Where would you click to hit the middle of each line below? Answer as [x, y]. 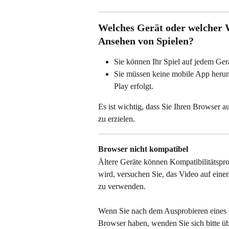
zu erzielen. [117, 119]
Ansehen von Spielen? [146, 41]
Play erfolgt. [134, 86]
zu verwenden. [122, 186]
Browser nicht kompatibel [143, 149]
